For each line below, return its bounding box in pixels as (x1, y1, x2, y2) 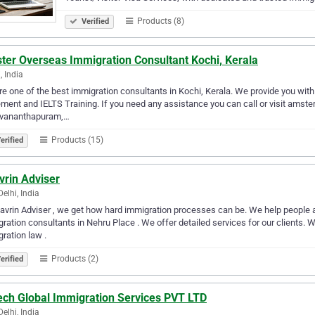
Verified (79, 16, 109, 26)
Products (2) (49, 253, 98, 264)
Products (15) (49, 134, 103, 145)
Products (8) (135, 15, 184, 26)
